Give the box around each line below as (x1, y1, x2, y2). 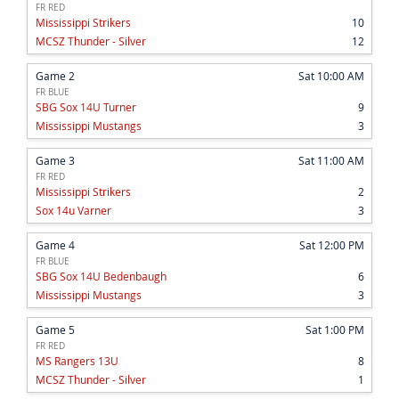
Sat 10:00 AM (298, 69, 364, 84)
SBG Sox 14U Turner (36, 100, 136, 115)
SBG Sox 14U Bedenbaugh (36, 269, 167, 284)
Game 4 (36, 238, 75, 253)
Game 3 (36, 153, 75, 168)
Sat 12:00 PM (299, 238, 364, 253)
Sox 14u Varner (36, 203, 111, 218)
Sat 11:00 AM (298, 153, 364, 168)
